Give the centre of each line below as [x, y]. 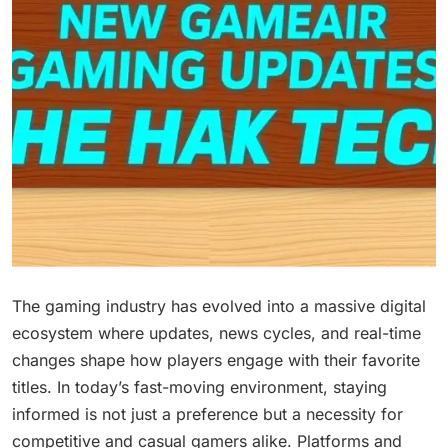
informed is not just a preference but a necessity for [207, 413]
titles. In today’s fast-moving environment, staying [199, 386]
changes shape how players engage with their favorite [216, 359]
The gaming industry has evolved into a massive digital [219, 305]
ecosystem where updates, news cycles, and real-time [216, 332]
